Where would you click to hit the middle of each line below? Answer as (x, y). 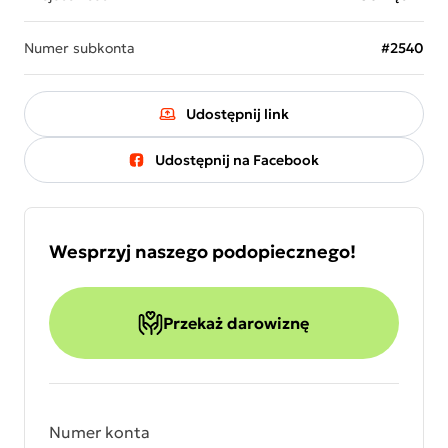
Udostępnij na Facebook (237, 160)
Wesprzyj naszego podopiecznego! (202, 251)
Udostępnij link (237, 114)
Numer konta (99, 432)
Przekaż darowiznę (236, 323)
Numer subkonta (79, 48)
